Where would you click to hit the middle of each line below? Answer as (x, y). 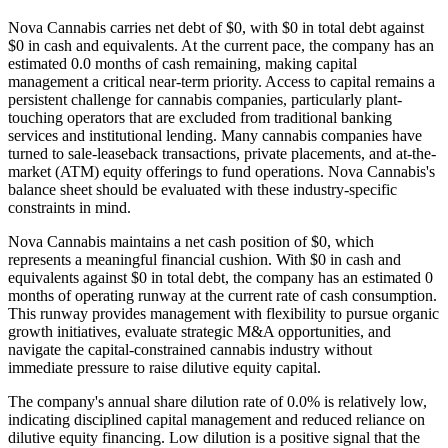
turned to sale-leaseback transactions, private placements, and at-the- (222, 154)
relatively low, (382, 402)
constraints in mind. (69, 208)
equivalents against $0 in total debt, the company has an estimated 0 (220, 278)
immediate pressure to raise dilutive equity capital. (164, 368)
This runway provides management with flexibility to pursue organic (223, 314)
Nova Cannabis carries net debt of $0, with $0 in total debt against (216, 28)
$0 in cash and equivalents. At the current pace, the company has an (221, 46)
